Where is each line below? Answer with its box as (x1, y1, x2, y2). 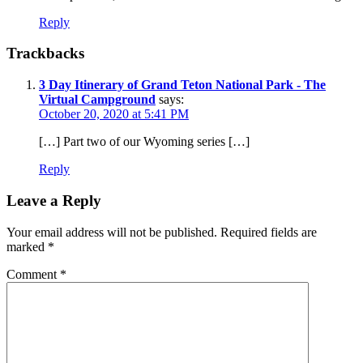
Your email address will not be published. (6, 224, 217, 239)
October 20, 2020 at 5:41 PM (39, 107, 189, 122)
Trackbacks (6, 45, 84, 62)
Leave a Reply (6, 191, 101, 209)
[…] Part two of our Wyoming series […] (39, 135, 250, 149)
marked (6, 239, 48, 254)
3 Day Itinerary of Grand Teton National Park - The (39, 78, 326, 92)
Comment (6, 267, 60, 281)
